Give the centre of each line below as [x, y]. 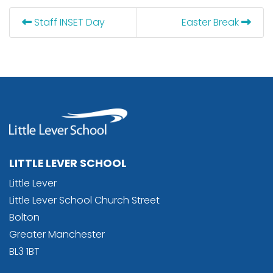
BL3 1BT [24, 251]
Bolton [24, 217]
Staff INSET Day [68, 22]
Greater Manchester [57, 234]
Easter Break [211, 22]
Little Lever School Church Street [84, 200]
